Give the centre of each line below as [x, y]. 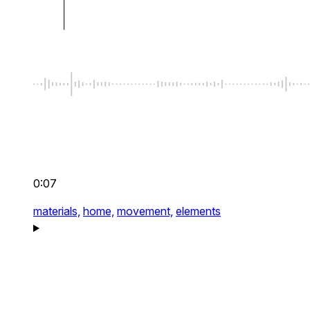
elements [198, 211]
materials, [57, 211]
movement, [145, 211]
